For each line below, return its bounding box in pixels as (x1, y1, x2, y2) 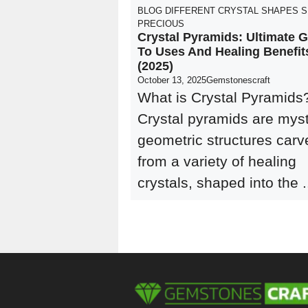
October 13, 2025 (137, 75, 206, 85)
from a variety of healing (137, 153, 296, 169)
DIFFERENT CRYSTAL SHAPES (165, 5, 298, 16)
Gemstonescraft (206, 75, 270, 85)
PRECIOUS (137, 19, 184, 29)
